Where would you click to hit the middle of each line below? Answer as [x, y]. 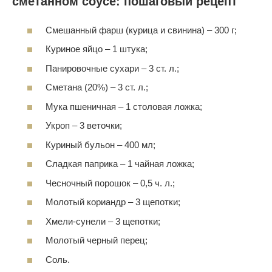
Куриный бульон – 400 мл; [100, 144]
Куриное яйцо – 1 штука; [97, 49]
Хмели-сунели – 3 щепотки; [103, 221]
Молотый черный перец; [97, 240]
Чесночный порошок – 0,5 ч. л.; [110, 183]
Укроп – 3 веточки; [84, 125]
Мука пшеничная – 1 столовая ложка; [124, 106]
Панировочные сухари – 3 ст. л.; [112, 68]
